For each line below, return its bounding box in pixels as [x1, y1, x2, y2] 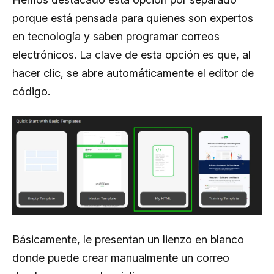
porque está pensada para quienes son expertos [12, 12, 253, 25]
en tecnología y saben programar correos [12, 30, 220, 43]
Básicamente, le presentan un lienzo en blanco [12, 232, 244, 246]
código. [12, 85, 50, 98]
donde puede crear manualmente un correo [12, 251, 229, 264]
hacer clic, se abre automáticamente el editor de [12, 67, 254, 80]
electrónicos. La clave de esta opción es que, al [12, 48, 251, 62]
